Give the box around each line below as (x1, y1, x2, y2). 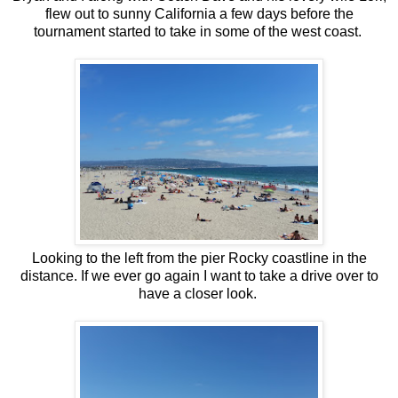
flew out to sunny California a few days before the (44, 5, 354, 21)
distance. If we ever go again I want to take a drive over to (20, 267, 378, 283)
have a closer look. (138, 285, 260, 301)
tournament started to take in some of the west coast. (33, 23, 365, 39)
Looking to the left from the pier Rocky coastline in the (31, 250, 367, 266)
